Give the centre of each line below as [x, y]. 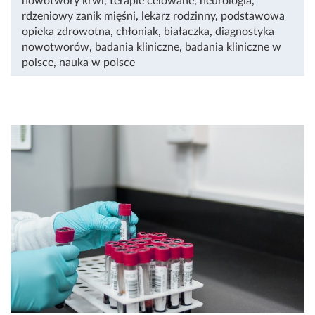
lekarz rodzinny [178, 17]
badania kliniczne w [233, 47]
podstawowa [253, 17]
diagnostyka [245, 32]
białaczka [187, 32]
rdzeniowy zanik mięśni [79, 17]
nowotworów [56, 47]
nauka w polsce [97, 63]
